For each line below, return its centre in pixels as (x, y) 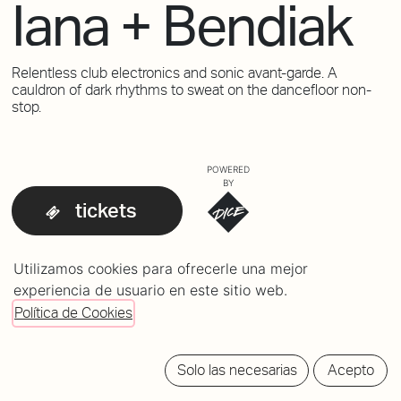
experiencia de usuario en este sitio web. (150, 290)
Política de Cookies (73, 313)
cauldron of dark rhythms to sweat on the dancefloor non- (191, 90)
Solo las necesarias (237, 371)
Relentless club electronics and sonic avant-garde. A (174, 73)
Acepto (350, 371)
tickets (106, 210)
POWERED (228, 170)
